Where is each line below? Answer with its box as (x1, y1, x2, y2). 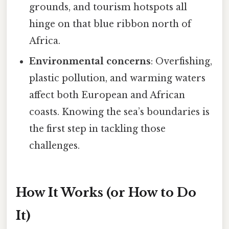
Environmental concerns (29, 55, 151, 67)
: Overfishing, (151, 55, 213, 67)
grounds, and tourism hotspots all (29, 1, 188, 13)
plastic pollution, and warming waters (29, 72, 206, 84)
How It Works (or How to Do (16, 185, 196, 200)
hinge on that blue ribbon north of (29, 18, 192, 30)
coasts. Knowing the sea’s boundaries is (29, 106, 210, 118)
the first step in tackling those (29, 123, 166, 134)
